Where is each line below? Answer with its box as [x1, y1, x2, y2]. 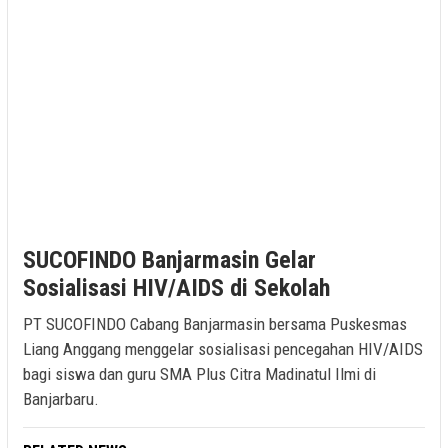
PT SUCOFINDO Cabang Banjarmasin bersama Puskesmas [23, 313, 407, 334]
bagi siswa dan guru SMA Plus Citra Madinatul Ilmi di [23, 363, 376, 384]
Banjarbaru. [23, 388, 99, 409]
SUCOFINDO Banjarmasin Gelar [23, 245, 316, 274]
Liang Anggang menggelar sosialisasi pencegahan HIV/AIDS [23, 338, 423, 359]
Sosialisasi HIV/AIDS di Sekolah [23, 273, 330, 302]
